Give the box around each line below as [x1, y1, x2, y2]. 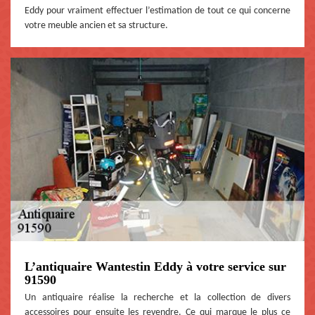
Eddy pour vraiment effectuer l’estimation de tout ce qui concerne [25, 5, 290, 16]
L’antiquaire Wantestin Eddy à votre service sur [25, 259, 286, 274]
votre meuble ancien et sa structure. [25, 20, 168, 31]
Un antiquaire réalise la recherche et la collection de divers [25, 292, 290, 303]
